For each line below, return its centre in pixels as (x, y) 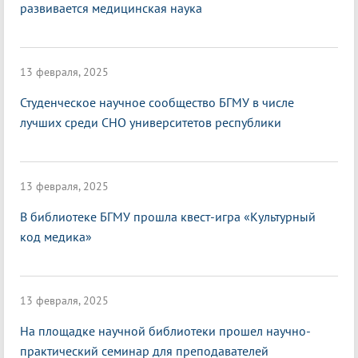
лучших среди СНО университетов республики (151, 123)
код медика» (56, 237)
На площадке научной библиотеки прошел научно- (165, 331)
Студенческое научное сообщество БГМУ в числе (157, 103)
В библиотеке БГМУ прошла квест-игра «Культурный (168, 217)
